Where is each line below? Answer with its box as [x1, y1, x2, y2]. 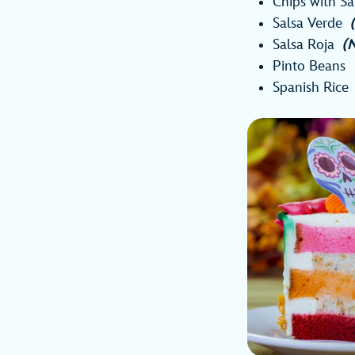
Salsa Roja [273, 36, 342, 54]
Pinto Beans [273, 58, 345, 75]
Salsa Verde [273, 15, 349, 32]
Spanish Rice [273, 79, 349, 97]
